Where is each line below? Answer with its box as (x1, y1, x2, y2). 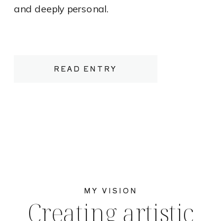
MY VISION (83, 185, 138, 196)
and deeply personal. (14, 2, 109, 15)
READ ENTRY (54, 63, 117, 74)
